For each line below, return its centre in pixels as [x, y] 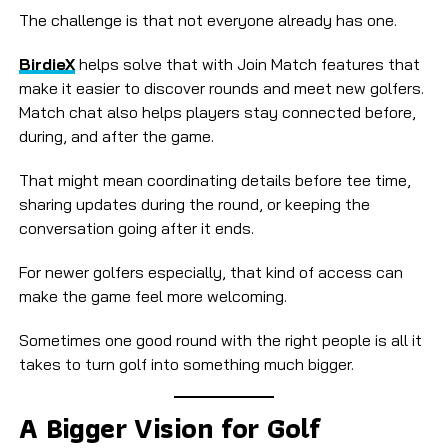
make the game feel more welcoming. [152, 296]
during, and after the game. [116, 136]
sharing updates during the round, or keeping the [194, 204]
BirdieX [46, 64]
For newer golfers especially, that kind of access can [210, 272]
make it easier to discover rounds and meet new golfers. [221, 88]
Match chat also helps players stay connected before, [217, 112]
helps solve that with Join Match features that [247, 64]
